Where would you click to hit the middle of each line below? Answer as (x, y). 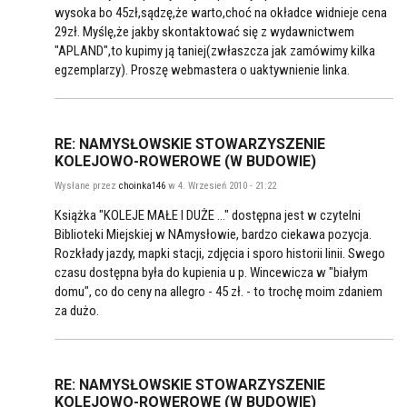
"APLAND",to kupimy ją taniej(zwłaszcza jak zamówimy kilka (215, 51)
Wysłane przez (87, 186)
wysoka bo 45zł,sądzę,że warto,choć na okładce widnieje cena (221, 13)
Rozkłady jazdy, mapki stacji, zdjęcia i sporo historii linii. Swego (220, 254)
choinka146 (142, 186)
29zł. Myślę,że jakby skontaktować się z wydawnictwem (204, 32)
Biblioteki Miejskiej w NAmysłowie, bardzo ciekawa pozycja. (213, 235)
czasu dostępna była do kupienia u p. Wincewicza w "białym (211, 273)
